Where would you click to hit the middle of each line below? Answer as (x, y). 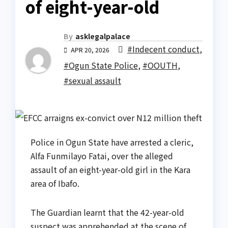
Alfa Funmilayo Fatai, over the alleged (102, 155)
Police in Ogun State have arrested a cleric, (112, 142)
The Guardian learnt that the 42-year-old (107, 212)
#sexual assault (92, 81)
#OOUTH (160, 65)
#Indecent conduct (163, 49)
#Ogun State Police (101, 65)
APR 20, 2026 (90, 50)
